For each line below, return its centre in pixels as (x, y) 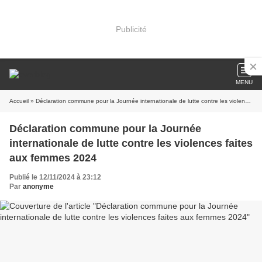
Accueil (19, 101)
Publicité (131, 29)
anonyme (38, 187)
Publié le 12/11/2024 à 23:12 (55, 177)
